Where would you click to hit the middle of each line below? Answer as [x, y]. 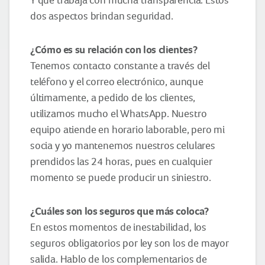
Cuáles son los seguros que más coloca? [122, 211]
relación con [114, 49]
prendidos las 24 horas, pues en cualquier [121, 161]
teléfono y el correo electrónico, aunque [117, 81]
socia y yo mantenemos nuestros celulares [123, 145]
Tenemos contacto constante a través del [120, 65]
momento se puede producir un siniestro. [121, 177]
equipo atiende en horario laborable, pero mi [128, 129]
